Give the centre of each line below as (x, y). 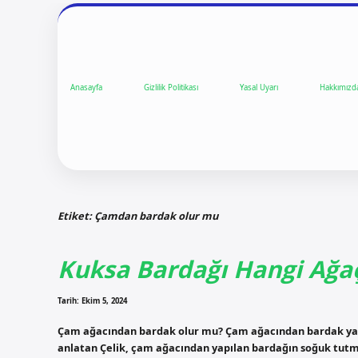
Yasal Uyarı (259, 88)
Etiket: (76, 215)
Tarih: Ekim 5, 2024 (92, 301)
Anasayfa (86, 88)
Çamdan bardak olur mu (156, 215)
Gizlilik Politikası (171, 88)
